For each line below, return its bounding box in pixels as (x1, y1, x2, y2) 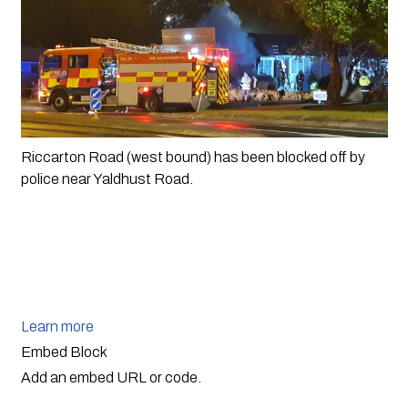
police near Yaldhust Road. (20, 171, 196, 188)
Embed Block (20, 344, 107, 361)
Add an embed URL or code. (20, 370, 201, 386)
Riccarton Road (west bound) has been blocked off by (20, 149, 365, 166)
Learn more (20, 319, 94, 335)
